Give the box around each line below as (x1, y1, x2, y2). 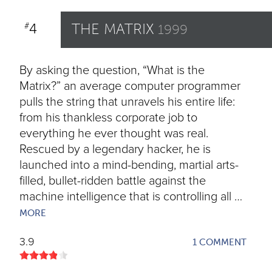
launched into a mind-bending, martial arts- (19, 158, 239, 172)
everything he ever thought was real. (19, 126, 208, 141)
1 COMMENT (192, 237, 246, 248)
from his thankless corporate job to (19, 110, 197, 125)
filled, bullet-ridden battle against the (19, 174, 206, 188)
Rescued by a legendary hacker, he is (19, 142, 211, 157)
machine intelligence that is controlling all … (19, 189, 242, 204)
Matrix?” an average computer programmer (19, 79, 240, 93)
